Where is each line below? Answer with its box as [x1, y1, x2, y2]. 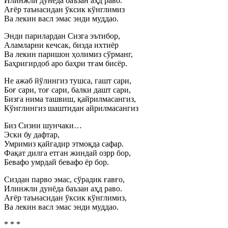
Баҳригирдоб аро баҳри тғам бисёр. [4, 59, 127, 68]
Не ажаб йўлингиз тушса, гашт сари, [4, 76, 131, 85]
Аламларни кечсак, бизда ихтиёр [4, 41, 119, 49]
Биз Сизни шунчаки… [4, 121, 82, 130]
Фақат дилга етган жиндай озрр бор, [4, 149, 131, 157]
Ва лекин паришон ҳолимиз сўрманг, [4, 50, 133, 59]
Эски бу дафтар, [4, 130, 60, 139]
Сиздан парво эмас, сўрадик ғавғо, [4, 175, 125, 184]
